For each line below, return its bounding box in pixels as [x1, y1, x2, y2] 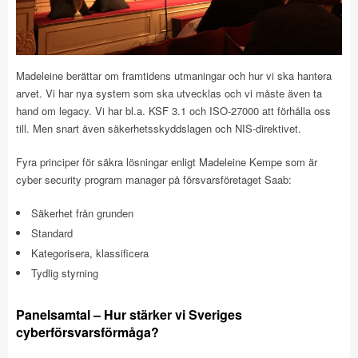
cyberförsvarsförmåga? [16, 322, 159, 341]
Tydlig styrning [31, 265, 98, 280]
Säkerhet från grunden [31, 205, 133, 221]
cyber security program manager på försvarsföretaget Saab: [16, 171, 292, 187]
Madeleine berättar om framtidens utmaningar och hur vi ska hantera [16, 67, 332, 83]
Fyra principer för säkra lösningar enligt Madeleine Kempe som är [16, 153, 317, 169]
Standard [31, 225, 73, 241]
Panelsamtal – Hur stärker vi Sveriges [16, 304, 242, 324]
